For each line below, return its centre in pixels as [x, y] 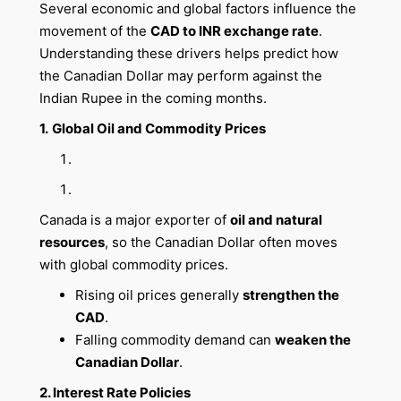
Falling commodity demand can [175, 339]
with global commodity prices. [133, 264]
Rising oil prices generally [158, 294]
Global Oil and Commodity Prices [158, 129]
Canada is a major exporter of [134, 219]
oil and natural [276, 219]
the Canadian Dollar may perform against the [180, 76]
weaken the [312, 339]
